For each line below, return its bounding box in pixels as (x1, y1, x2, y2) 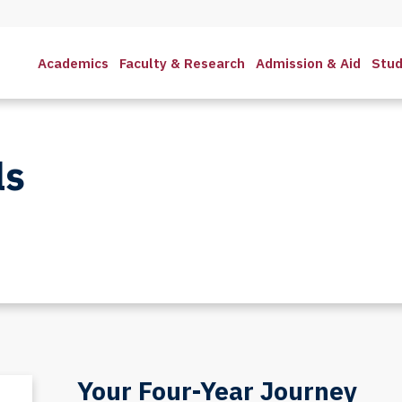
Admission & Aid (256, 54, 361, 72)
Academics (38, 54, 109, 72)
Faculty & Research (119, 54, 245, 72)
